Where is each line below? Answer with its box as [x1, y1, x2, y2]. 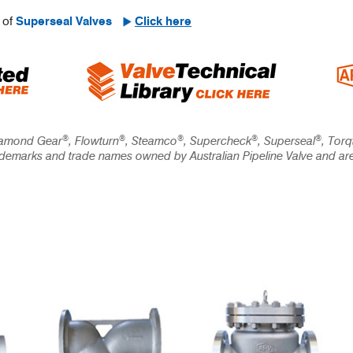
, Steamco [125, 136, 177, 147]
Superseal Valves [16, 16, 115, 28]
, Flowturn [69, 136, 119, 147]
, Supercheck [184, 136, 251, 147]
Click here [135, 16, 191, 28]
